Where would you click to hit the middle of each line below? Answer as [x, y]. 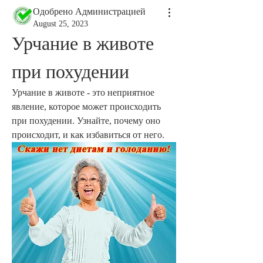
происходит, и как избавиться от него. [88, 135]
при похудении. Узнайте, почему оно [86, 121]
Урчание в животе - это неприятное [83, 92]
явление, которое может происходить [86, 107]
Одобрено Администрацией [89, 11]
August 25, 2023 [60, 24]
